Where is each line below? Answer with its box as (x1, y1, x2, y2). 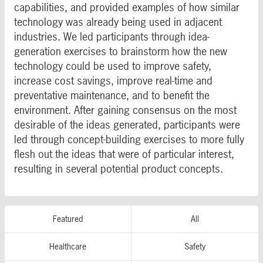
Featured (53, 213, 83, 225)
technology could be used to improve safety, (14, 58, 211, 73)
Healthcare (49, 241, 86, 252)
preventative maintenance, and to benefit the (14, 87, 210, 103)
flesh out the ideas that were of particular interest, (14, 146, 234, 161)
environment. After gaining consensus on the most (14, 102, 237, 117)
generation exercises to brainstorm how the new (14, 43, 227, 59)
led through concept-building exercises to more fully (14, 131, 244, 147)
